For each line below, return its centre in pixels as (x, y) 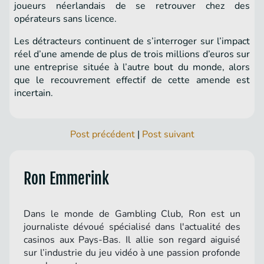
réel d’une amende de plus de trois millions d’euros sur (132, 55)
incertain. (35, 93)
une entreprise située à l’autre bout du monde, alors (132, 67)
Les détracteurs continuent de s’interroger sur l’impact (132, 42)
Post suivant (168, 135)
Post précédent (102, 135)
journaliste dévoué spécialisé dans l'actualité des (132, 227)
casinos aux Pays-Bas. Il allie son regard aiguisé (132, 240)
